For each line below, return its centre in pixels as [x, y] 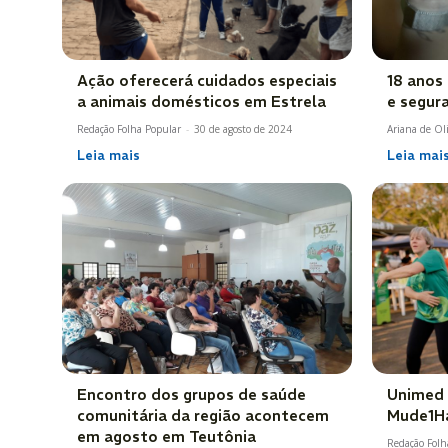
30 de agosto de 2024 [243, 128]
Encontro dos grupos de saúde [191, 395]
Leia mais [108, 155]
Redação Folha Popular [129, 128]
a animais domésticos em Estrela [201, 101]
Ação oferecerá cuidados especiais [207, 80]
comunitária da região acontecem [203, 416]
